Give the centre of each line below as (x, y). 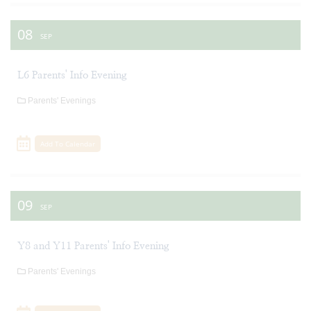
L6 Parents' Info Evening (72, 76)
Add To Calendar (68, 143)
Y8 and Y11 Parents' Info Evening (93, 246)
